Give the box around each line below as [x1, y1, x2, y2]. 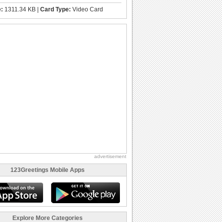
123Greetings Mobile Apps [10, 166, 85, 173]
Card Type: [40, 5, 71, 13]
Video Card [71, 5, 103, 13]
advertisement [94, 153, 126, 159]
